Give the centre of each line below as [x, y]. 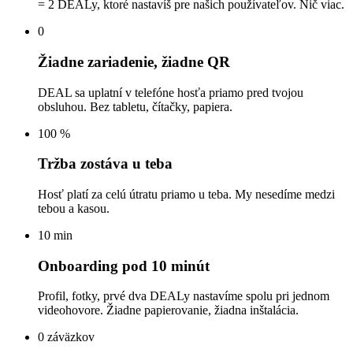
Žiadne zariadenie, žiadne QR [134, 61]
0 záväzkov [66, 337]
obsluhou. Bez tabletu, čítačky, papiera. [135, 106]
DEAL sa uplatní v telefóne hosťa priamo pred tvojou [171, 92]
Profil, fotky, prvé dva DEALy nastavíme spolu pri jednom [184, 296]
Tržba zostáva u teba [105, 164]
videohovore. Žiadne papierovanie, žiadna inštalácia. [168, 310]
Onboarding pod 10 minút [124, 266]
